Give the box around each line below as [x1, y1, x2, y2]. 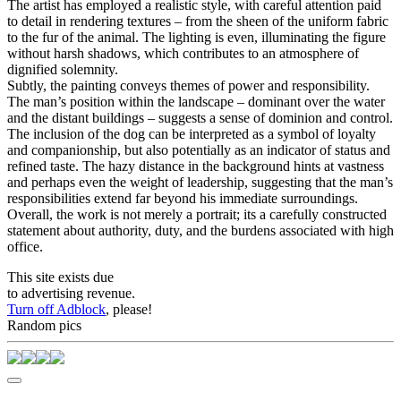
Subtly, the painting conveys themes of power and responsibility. [7, 78, 370, 94]
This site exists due [7, 269, 114, 286]
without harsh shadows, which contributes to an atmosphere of [7, 46, 359, 62]
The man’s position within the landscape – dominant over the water [7, 94, 385, 110]
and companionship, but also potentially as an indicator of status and [7, 142, 390, 158]
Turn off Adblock [7, 302, 106, 318]
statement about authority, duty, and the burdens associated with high [7, 223, 394, 239]
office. [7, 239, 43, 255]
